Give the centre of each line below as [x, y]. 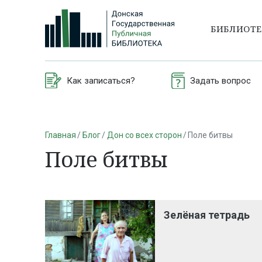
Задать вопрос [220, 80]
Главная [61, 135]
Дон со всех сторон [144, 135]
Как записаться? [101, 80]
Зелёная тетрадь [207, 215]
